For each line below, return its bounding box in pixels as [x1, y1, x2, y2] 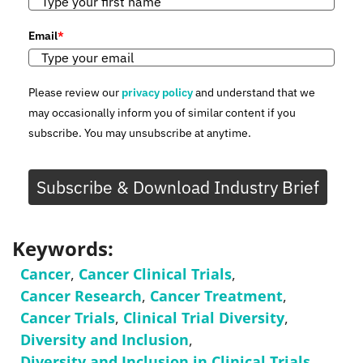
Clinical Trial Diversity [123, 307, 284, 327]
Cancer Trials [20, 307, 115, 327]
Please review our [28, 84, 122, 100]
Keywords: [12, 234, 113, 262]
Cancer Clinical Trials [79, 263, 232, 284]
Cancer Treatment [150, 285, 283, 305]
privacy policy [122, 84, 193, 100]
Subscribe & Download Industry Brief [36, 175, 319, 199]
